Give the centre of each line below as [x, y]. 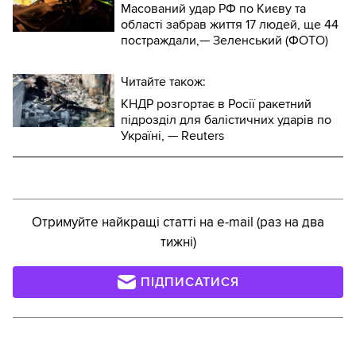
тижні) [178, 242]
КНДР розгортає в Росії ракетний [216, 104]
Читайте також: [163, 81]
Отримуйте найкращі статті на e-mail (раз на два [178, 222]
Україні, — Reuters [172, 135]
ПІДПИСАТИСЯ [190, 282]
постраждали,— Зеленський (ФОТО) [224, 40]
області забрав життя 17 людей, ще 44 [230, 24]
